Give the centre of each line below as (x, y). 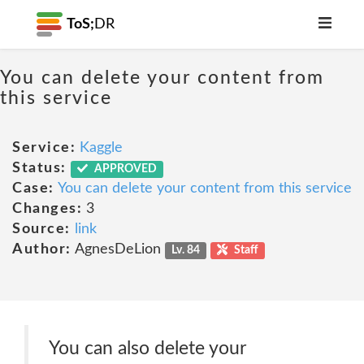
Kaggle (101, 148)
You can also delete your (147, 348)
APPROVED (125, 169)
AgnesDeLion (118, 249)
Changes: (47, 209)
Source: (41, 229)
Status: (39, 168)
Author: (42, 249)
